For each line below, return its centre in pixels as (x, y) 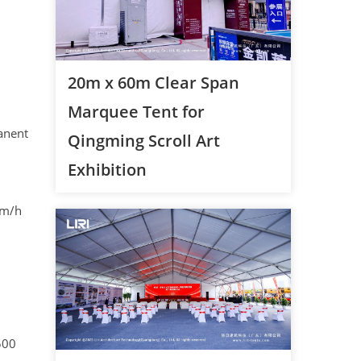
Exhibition (107, 169)
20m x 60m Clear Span (153, 82)
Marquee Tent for (136, 111)
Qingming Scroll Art (143, 140)
